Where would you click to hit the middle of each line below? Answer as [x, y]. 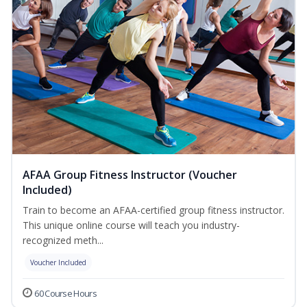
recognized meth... [63, 241]
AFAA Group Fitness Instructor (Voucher [130, 175]
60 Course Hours [65, 294]
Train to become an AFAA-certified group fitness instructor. [153, 210]
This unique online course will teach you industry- [131, 225]
